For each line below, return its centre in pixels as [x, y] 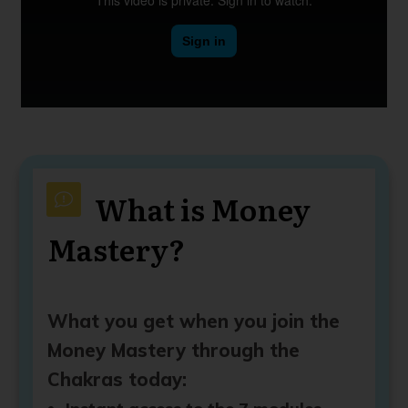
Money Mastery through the [173, 350]
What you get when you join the [194, 321]
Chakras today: [117, 379]
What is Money [203, 208]
